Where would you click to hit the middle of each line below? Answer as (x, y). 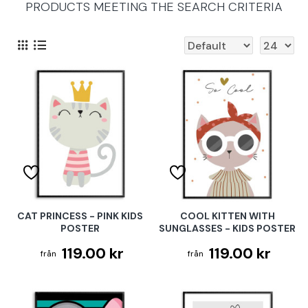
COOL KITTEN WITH (227, 216)
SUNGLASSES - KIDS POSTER (228, 229)
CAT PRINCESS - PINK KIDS (80, 216)
